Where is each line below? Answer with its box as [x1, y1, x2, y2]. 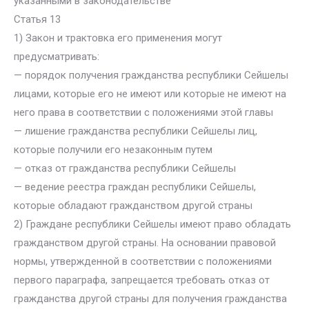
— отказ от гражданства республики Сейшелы [14, 162, 236, 175]
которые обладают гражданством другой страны [14, 199, 252, 212]
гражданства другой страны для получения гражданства [14, 292, 287, 305]
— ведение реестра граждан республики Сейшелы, [14, 181, 256, 193]
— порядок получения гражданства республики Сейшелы [14, 69, 288, 81]
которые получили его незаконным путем [14, 143, 212, 156]
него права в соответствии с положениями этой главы [14, 106, 273, 119]
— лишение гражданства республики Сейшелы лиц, [14, 125, 257, 137]
